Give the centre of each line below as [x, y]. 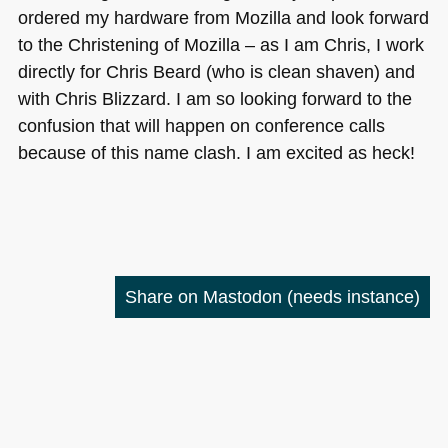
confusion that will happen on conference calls [201, 126]
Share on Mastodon [206, 296]
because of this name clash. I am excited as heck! [216, 153]
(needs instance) [354, 296]
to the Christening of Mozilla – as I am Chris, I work [220, 45]
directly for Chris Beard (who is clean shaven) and [216, 72]
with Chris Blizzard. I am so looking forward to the [214, 99]
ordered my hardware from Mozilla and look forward [223, 18]
